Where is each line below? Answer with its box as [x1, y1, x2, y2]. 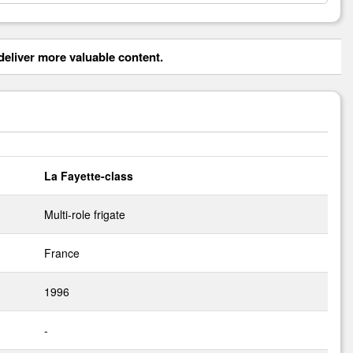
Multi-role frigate [44, 206, 125, 222]
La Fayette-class [44, 168, 133, 184]
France [44, 245, 80, 261]
